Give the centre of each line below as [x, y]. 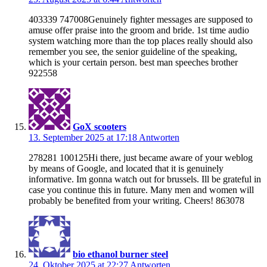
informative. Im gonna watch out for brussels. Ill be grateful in [145, 179]
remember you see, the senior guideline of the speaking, [133, 51]
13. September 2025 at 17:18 [84, 137]
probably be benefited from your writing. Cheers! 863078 [136, 200]
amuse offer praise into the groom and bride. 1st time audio [139, 30]
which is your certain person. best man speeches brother [133, 62]
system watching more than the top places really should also [141, 41]
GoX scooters [100, 126]
